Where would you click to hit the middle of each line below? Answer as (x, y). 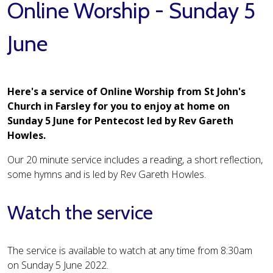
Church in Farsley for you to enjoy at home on (119, 106)
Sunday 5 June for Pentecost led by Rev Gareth (120, 121)
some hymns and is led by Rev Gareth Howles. (107, 175)
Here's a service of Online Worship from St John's (126, 92)
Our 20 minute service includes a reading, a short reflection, (135, 160)
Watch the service (80, 212)
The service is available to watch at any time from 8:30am (130, 251)
